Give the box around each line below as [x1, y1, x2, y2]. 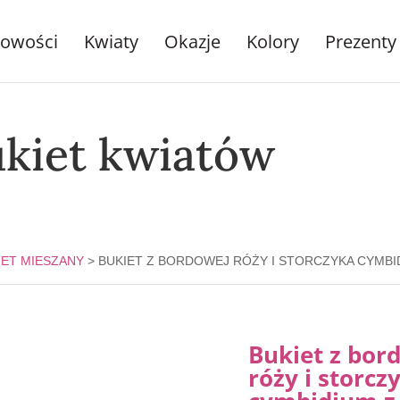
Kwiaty [84, 29, 138, 54]
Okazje [164, 29, 221, 54]
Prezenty [325, 29, 396, 54]
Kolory [246, 29, 299, 54]
